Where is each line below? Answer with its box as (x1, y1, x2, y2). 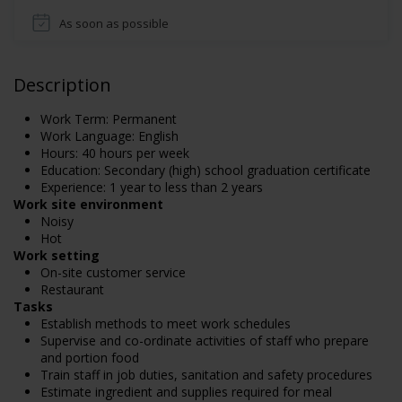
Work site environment (13, 196, 163, 213)
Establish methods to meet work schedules (40, 315, 291, 332)
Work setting (13, 247, 100, 264)
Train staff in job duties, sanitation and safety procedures (40, 366, 372, 383)
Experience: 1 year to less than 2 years (40, 179, 263, 196)
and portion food (40, 349, 139, 366)
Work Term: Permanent (40, 110, 177, 127)
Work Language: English (40, 127, 179, 144)
